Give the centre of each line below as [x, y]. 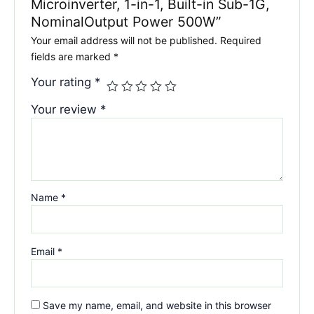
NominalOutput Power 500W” [126, 21]
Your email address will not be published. [124, 40]
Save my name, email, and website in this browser [157, 305]
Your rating [63, 82]
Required [241, 40]
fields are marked [73, 56]
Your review [66, 109]
